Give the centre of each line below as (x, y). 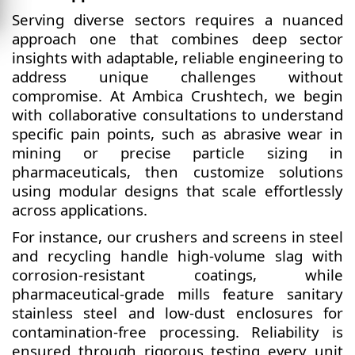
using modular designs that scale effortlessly (177, 191)
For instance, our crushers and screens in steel (177, 237)
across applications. (80, 210)
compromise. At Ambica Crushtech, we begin (177, 95)
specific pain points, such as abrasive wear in (177, 134)
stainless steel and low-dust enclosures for (177, 313)
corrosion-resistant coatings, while (177, 275)
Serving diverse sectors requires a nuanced (177, 19)
